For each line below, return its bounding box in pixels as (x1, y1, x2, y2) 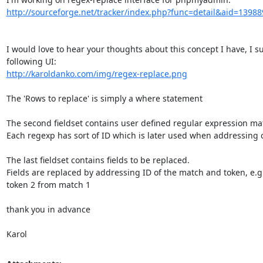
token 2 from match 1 (6, 178, 90, 190)
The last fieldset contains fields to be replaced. (6, 154, 190, 166)
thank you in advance (6, 203, 90, 215)
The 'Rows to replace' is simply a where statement (6, 92, 203, 104)
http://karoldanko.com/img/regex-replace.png (6, 68, 187, 79)
